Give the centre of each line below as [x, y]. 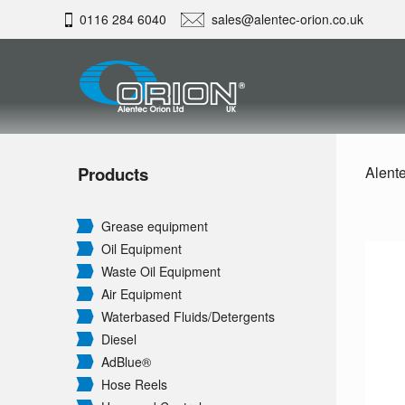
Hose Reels [134, 385]
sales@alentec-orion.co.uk [287, 19]
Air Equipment [141, 294]
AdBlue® [126, 362]
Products [113, 174]
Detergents [243, 317]
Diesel [119, 339]
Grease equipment [155, 226]
